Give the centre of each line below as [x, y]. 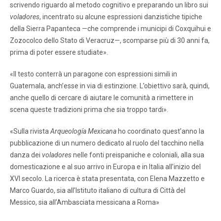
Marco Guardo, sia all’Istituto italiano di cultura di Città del [98, 190]
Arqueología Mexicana [83, 131]
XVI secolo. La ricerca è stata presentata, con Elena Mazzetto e [107, 178]
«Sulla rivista [30, 131]
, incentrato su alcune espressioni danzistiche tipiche [121, 17]
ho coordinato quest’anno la [160, 131]
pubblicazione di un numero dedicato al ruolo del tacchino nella [107, 143]
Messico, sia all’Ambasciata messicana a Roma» [85, 202]
